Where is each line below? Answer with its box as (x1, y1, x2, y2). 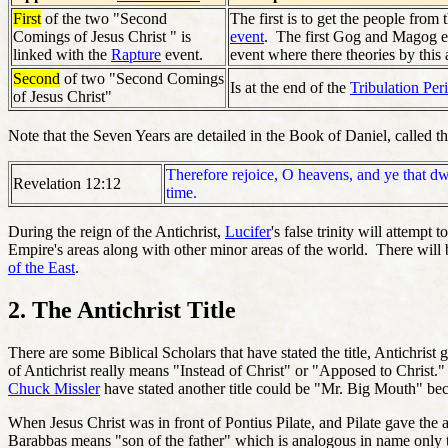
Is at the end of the (230, 78, 350, 96)
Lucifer (225, 222, 271, 240)
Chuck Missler (8, 379, 100, 397)
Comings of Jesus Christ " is (13, 27, 191, 45)
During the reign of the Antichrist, (8, 222, 225, 240)
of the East (8, 258, 75, 276)
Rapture (111, 45, 161, 63)
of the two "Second (41, 9, 167, 27)
